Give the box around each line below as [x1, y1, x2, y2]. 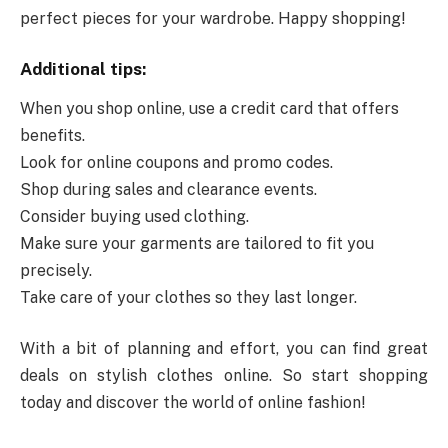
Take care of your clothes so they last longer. [20, 287, 357, 307]
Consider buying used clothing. [20, 206, 249, 226]
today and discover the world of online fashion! [20, 393, 365, 413]
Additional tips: [20, 58, 146, 79]
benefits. [20, 125, 85, 145]
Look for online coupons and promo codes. [20, 152, 333, 172]
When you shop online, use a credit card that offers [20, 98, 399, 118]
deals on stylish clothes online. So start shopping [20, 366, 428, 386]
